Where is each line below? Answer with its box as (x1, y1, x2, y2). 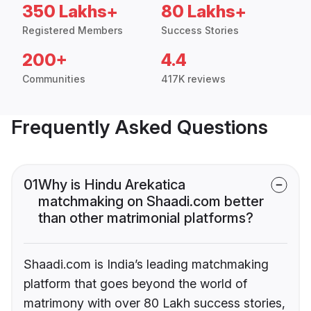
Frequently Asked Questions (11, 115, 268, 140)
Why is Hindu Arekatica (38, 176, 185, 194)
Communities (22, 73, 85, 85)
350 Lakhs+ (22, 1, 118, 22)
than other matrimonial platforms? (38, 210, 253, 227)
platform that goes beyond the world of (24, 276, 247, 292)
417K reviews (161, 73, 226, 85)
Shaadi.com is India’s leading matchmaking (24, 257, 269, 272)
